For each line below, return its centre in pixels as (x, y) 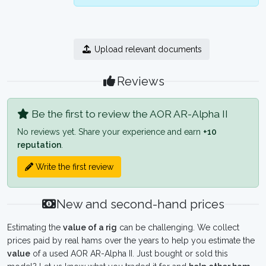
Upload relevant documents (147, 49)
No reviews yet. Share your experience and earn (110, 132)
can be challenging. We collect (178, 227)
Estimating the (35, 227)
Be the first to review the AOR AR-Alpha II (129, 114)
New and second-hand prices (141, 204)
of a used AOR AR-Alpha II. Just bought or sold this (129, 254)
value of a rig (90, 227)
